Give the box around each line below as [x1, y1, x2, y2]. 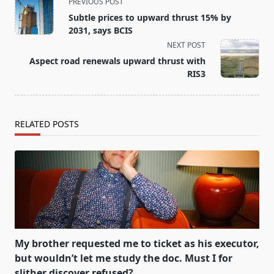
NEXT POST [167, 40, 206, 51]
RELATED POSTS [15, 118, 79, 130]
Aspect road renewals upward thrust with [29, 55, 206, 67]
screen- [14, 37, 48, 51]
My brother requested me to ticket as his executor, [15, 237, 259, 251]
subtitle [14, 23, 49, 37]
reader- [14, 52, 48, 66]
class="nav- [14, 8, 66, 22]
